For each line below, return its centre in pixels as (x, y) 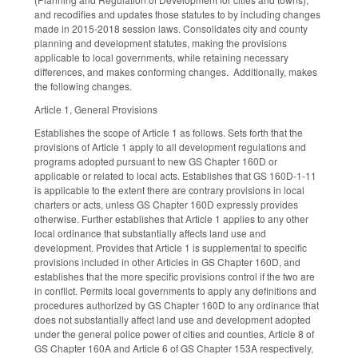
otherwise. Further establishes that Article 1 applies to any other (171, 218)
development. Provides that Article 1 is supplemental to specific (171, 247)
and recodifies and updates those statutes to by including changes (177, 14)
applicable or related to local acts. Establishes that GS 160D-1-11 (175, 175)
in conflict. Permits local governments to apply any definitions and (175, 290)
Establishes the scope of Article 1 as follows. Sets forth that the (169, 132)
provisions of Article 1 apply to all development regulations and (170, 146)
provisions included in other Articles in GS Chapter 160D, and (167, 261)
